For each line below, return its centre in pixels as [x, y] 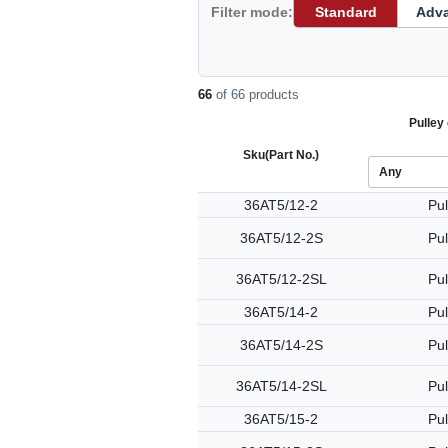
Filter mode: [252, 12]
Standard [345, 12]
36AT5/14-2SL [281, 386]
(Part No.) [292, 155]
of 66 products [255, 94]
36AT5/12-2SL [281, 279]
